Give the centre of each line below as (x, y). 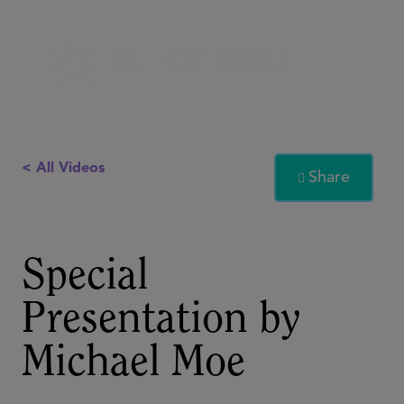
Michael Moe (133, 364)
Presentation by (161, 321)
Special (85, 278)
